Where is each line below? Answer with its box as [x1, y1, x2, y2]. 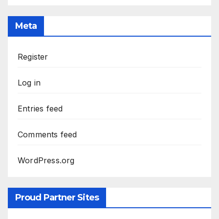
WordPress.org [18, 155, 75, 166]
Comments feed [18, 130, 77, 140]
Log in [18, 78, 41, 88]
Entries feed [18, 104, 63, 114]
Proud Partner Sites [15, 192, 99, 203]
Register [18, 52, 48, 62]
